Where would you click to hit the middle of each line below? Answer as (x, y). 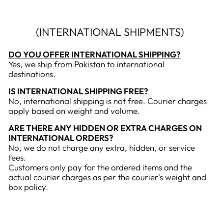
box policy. (28, 187)
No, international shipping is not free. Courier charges (108, 101)
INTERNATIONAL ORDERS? (61, 138)
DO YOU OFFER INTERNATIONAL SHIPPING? (95, 54)
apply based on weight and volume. (74, 111)
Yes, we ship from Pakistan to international (86, 64)
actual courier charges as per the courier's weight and (107, 177)
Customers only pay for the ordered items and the (100, 167)
